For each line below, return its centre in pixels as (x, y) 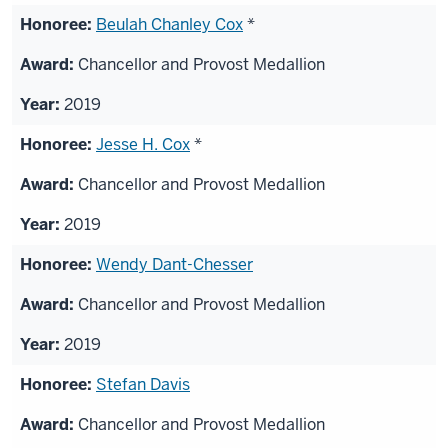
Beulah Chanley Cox (169, 25)
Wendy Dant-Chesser (174, 265)
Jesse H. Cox (143, 145)
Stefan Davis (143, 385)
